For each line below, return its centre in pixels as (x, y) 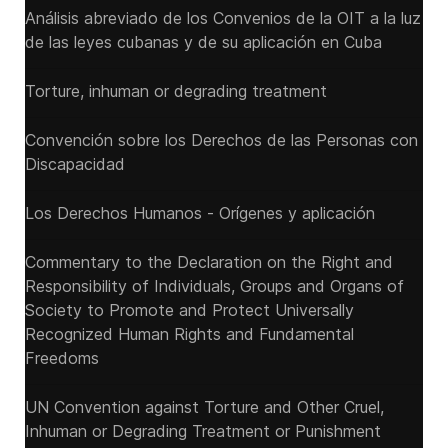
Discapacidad (75, 164)
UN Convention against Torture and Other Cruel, (204, 407)
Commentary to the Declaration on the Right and (209, 262)
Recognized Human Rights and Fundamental (189, 334)
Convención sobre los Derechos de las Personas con (221, 140)
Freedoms (62, 358)
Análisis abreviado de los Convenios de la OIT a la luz (223, 18)
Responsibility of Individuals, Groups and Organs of (214, 286)
